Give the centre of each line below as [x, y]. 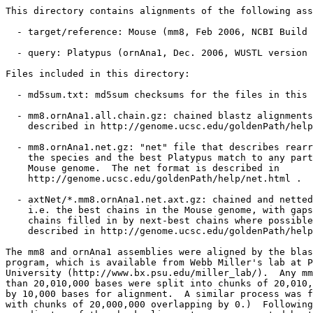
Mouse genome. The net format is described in [143, 168]
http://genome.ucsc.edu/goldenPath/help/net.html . [154, 179]
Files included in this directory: [98, 74]
